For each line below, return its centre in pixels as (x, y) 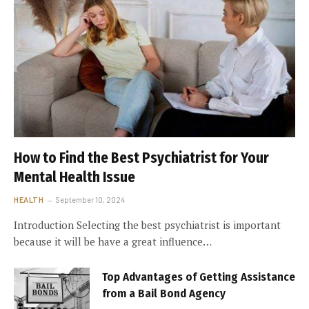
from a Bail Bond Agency (164, 293)
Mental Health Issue (74, 177)
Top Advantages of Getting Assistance (199, 277)
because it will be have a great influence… (113, 241)
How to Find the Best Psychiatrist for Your (141, 158)
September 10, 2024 (91, 199)
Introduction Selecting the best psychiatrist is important (147, 225)
